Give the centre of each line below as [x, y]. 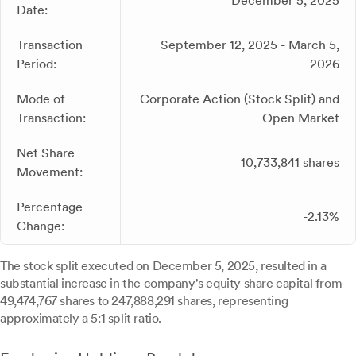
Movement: [50, 172]
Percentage [50, 207]
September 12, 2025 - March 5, [250, 45]
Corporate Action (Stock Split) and [240, 99]
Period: [37, 64]
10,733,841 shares [290, 163]
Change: [41, 226]
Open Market [301, 118]
